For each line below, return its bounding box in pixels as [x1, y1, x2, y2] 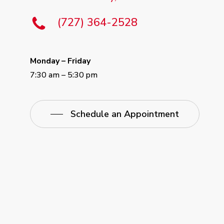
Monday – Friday [30, 55, 90, 66]
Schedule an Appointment [70, 107, 179, 120]
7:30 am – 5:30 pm [30, 69, 97, 80]
